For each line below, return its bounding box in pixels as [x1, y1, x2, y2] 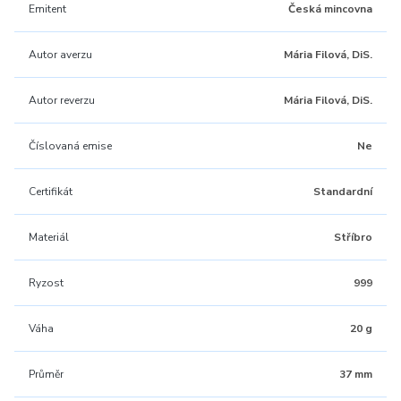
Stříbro [334, 230, 372, 244]
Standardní [313, 184, 372, 199]
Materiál [29, 230, 69, 244]
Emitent [29, 2, 66, 16]
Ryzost [29, 276, 64, 290]
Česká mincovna [288, 2, 372, 16]
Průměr [29, 367, 64, 381]
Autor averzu [29, 47, 92, 62]
